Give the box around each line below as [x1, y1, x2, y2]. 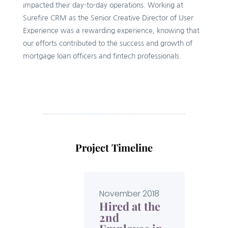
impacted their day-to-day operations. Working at [22, 2, 183, 9]
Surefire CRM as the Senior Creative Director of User [22, 14, 193, 22]
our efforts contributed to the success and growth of [22, 40, 192, 47]
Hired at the [99, 198, 160, 214]
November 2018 [99, 188, 159, 200]
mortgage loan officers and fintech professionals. [22, 52, 181, 60]
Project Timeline [75, 140, 153, 155]
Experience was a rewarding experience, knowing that [22, 27, 199, 35]
